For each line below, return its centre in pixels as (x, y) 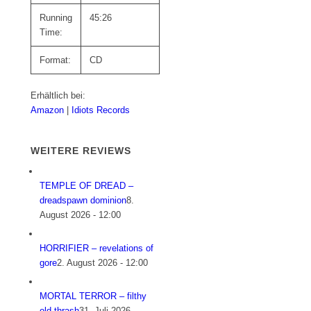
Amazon (49, 110)
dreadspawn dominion (83, 201)
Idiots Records (101, 110)
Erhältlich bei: (58, 95)
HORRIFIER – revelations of (97, 249)
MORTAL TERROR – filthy (93, 296)
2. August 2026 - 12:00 (103, 263)
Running (56, 18)
